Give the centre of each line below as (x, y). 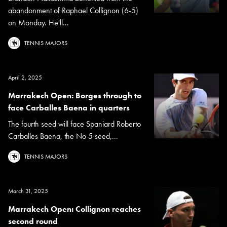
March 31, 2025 (28, 191)
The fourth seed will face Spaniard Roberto (74, 124)
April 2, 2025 (25, 78)
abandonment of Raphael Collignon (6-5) (73, 11)
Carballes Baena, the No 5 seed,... (63, 136)
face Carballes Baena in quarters (69, 108)
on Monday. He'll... (39, 23)
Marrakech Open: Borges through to (75, 96)
